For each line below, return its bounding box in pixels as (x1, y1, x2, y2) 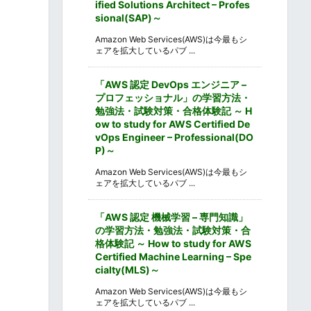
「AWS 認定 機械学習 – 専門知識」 (95, 210, 248, 223)
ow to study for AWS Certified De (95, 117, 250, 130)
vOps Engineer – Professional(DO (95, 131, 253, 143)
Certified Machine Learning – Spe (95, 250, 251, 262)
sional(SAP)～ (95, 11, 162, 24)
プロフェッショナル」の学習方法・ (95, 91, 251, 103)
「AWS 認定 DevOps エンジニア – (95, 78, 246, 90)
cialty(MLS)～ (95, 263, 160, 276)
